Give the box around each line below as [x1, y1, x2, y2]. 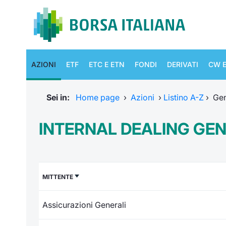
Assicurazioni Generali [42, 200, 126, 210]
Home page [76, 92, 120, 102]
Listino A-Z [163, 92, 204, 102]
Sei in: [46, 92, 74, 102]
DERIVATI [167, 60, 198, 69]
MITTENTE [42, 173, 73, 181]
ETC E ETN [89, 60, 125, 69]
